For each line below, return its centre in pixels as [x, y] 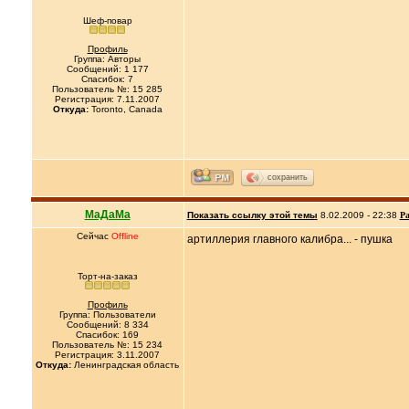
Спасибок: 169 [108, 335]
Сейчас [94, 236]
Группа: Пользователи [107, 315]
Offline [125, 236]
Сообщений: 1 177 [107, 69]
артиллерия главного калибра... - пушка [289, 239]
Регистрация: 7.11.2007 [108, 99]
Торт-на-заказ [107, 276]
